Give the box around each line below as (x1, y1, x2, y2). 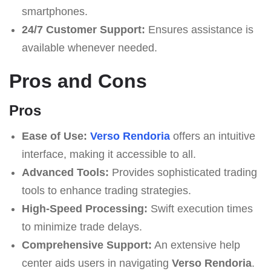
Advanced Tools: (21, 166, 109, 178)
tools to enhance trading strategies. (21, 184, 191, 197)
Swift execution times (147, 202, 253, 215)
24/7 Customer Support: (21, 23, 145, 36)
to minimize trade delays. (21, 220, 142, 233)
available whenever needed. (21, 41, 157, 54)
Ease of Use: (21, 129, 87, 142)
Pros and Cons (9, 70, 147, 92)
